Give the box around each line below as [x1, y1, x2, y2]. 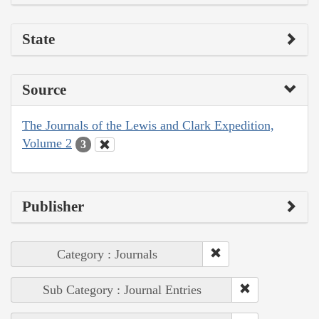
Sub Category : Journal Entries [42, 282, 202, 297]
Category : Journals [57, 246, 157, 261]
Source [22, 81, 66, 99]
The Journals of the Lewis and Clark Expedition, [22, 118, 274, 133]
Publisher [22, 197, 84, 215]
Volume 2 [22, 136, 72, 151]
